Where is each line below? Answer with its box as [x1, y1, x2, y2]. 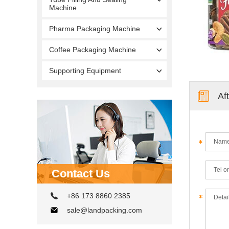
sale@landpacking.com [67, 205, 142, 214]
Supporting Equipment [49, 66, 121, 75]
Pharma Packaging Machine [49, 24, 140, 33]
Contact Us [52, 167, 110, 180]
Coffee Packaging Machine [49, 45, 136, 54]
